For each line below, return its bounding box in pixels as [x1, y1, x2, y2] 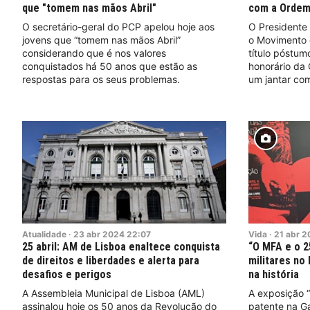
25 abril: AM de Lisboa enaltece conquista [22, 239, 220, 253]
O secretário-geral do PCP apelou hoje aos [22, 21, 215, 33]
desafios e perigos [22, 267, 111, 281]
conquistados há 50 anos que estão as [22, 60, 197, 73]
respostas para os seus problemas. [22, 73, 180, 86]
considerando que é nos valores [22, 47, 166, 60]
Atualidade [22, 228, 66, 239]
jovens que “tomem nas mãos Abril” [22, 34, 181, 46]
